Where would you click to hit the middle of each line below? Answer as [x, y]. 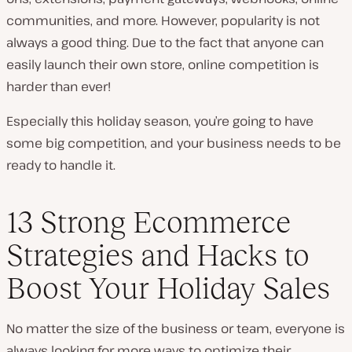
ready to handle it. [61, 165]
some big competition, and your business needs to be [174, 143]
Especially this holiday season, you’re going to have [160, 121]
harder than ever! [59, 86]
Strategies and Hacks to [158, 255]
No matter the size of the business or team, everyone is [176, 329]
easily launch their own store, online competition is [163, 64]
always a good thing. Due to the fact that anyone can [165, 42]
